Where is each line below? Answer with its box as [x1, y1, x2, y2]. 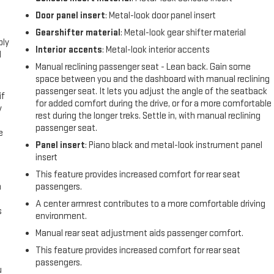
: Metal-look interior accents [102, 44, 210, 56]
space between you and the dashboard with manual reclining [35, 73, 270, 86]
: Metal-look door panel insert [105, 10, 217, 22]
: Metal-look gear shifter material [120, 27, 246, 39]
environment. [35, 210, 87, 223]
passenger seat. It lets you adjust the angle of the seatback [35, 86, 268, 98]
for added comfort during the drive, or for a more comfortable [35, 98, 272, 110]
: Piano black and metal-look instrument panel [85, 139, 263, 152]
